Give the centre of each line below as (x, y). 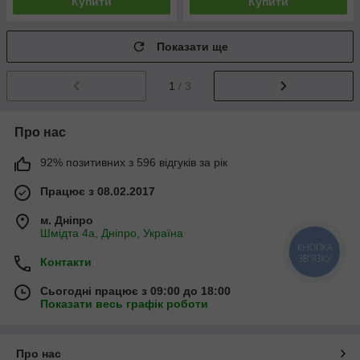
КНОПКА (315, 247)
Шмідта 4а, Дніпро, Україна (112, 233)
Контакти (66, 262)
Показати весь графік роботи (124, 303)
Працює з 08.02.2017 (98, 191)
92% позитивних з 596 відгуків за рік (134, 162)
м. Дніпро (67, 220)
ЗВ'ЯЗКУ (315, 258)
